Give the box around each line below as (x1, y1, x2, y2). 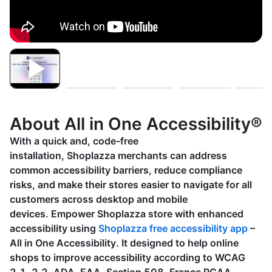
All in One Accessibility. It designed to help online (10, 237, 239, 249)
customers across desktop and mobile (10, 193, 188, 205)
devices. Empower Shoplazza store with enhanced (10, 208, 243, 220)
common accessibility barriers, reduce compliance (10, 164, 242, 176)
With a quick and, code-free (10, 135, 138, 147)
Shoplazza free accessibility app (98, 222, 248, 234)
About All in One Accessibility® (10, 114, 262, 134)
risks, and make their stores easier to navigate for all (10, 178, 252, 191)
